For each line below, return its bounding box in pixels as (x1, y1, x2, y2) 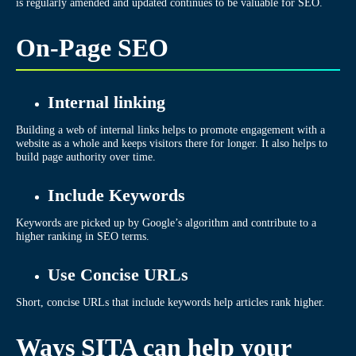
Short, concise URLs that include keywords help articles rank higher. (16, 295, 325, 308)
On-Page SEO (16, 33, 168, 62)
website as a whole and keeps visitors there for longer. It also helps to (16, 136, 327, 149)
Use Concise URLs (48, 264, 188, 284)
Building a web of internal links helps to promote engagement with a (16, 122, 325, 136)
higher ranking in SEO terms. (16, 229, 149, 242)
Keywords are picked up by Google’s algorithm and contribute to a (16, 215, 316, 229)
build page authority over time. (16, 149, 156, 163)
